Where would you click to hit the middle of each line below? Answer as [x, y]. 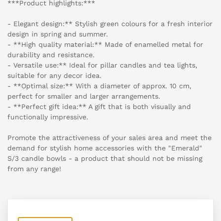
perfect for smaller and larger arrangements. [84, 96]
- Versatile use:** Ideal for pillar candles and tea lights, [102, 65]
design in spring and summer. [58, 34]
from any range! [34, 169]
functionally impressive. [48, 117]
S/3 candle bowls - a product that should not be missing [105, 159]
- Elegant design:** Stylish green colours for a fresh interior [110, 24]
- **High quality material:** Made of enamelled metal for [105, 45]
